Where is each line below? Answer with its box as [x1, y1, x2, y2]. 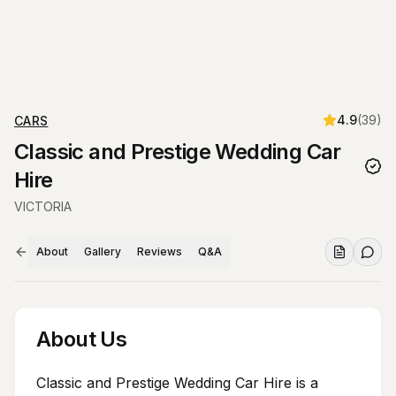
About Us [36, 326, 127, 352]
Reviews [137, 245, 182, 258]
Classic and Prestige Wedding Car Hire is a [36, 374, 318, 392]
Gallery [84, 245, 121, 258]
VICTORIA [14, 199, 72, 214]
